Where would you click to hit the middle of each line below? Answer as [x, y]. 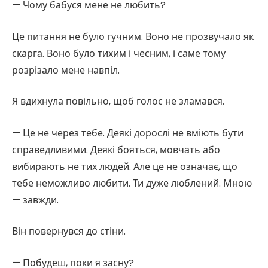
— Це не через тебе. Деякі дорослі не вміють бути [128, 133]
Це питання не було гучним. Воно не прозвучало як [133, 36]
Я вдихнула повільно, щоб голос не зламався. [118, 102]
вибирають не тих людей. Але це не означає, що [125, 166]
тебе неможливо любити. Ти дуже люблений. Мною [132, 183]
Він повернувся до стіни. [69, 232]
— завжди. [35, 200]
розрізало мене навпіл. [66, 70]
